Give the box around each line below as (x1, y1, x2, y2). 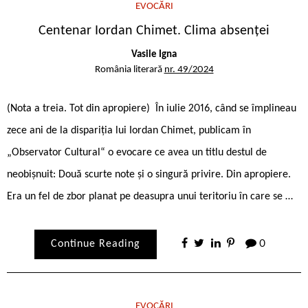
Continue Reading (50, 238, 140, 250)
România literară (94, 64, 164, 75)
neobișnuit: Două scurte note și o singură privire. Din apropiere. (7, 168, 291, 180)
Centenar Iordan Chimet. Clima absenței (38, 24, 269, 38)
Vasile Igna (131, 49, 177, 60)
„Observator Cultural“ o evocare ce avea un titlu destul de (7, 146, 267, 158)
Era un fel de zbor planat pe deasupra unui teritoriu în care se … (7, 190, 293, 202)
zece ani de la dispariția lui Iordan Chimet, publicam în (7, 124, 251, 136)
